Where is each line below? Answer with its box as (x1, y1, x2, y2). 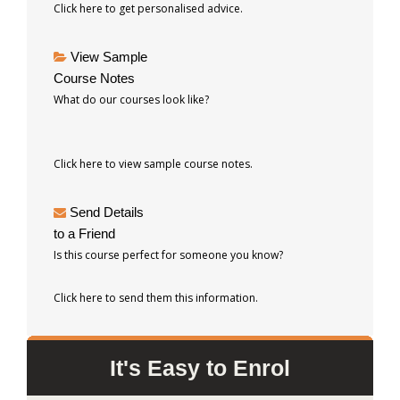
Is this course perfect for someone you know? (54, 246, 283, 262)
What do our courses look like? (54, 91, 209, 107)
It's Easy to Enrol (110, 354, 290, 380)
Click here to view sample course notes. (54, 155, 253, 171)
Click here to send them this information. (54, 289, 258, 305)
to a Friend (54, 225, 115, 241)
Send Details (70, 204, 144, 220)
